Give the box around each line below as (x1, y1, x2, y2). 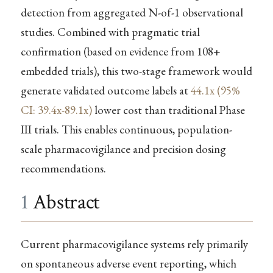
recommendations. (20, 161, 106, 176)
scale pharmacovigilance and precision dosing (20, 141, 226, 157)
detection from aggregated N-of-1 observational (20, 5, 243, 20)
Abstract (28, 189, 100, 216)
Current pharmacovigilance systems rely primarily (20, 236, 248, 252)
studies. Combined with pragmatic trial (20, 24, 200, 40)
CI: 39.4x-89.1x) (20, 102, 92, 118)
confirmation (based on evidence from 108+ (20, 44, 221, 59)
